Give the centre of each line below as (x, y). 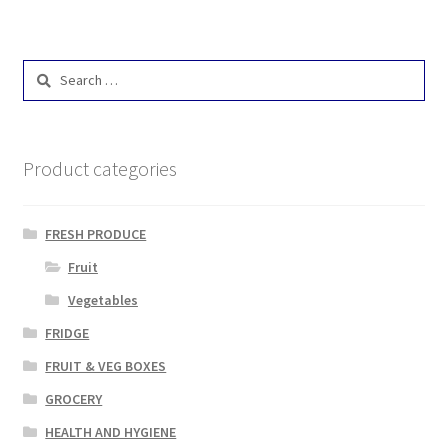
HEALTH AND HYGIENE (111, 432)
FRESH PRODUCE (96, 234)
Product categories (99, 168)
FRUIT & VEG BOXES (106, 366)
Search (42, 69)
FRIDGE (67, 333)
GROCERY (74, 399)
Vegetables (102, 300)
